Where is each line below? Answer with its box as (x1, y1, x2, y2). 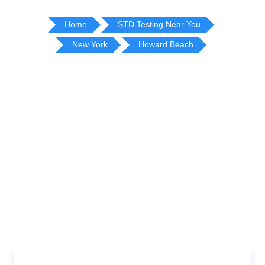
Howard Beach (138, 39, 193, 49)
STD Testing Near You (118, 20, 201, 29)
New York (72, 39, 108, 49)
